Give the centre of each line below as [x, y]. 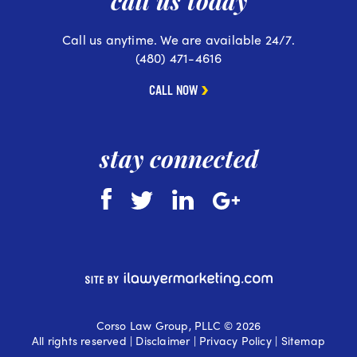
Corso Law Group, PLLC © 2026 [178, 325]
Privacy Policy [235, 340]
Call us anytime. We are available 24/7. [178, 40]
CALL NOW [173, 92]
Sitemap [303, 340]
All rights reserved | [84, 340]
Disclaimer [163, 340]
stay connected [178, 159]
